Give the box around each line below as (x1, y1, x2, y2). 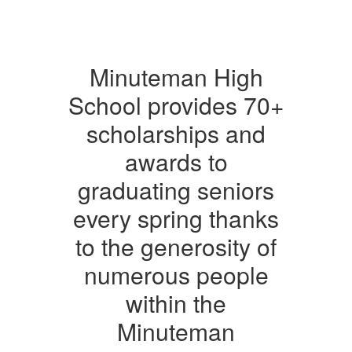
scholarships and (86, 116, 266, 150)
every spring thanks (73, 201, 279, 235)
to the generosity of (75, 229, 277, 263)
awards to (124, 145, 228, 178)
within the (126, 286, 226, 320)
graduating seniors (78, 173, 274, 207)
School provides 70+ (68, 88, 284, 122)
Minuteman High (89, 60, 263, 93)
